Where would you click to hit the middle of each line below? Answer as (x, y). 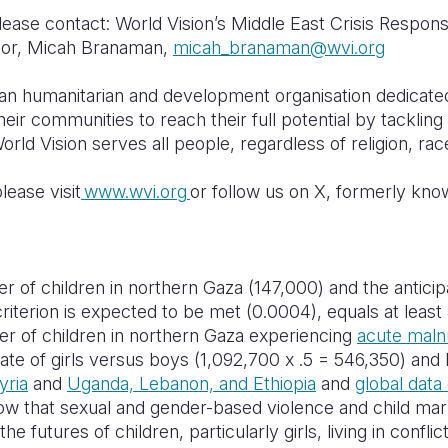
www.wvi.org (135, 191)
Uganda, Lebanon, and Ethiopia (191, 383)
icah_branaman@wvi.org (287, 47)
